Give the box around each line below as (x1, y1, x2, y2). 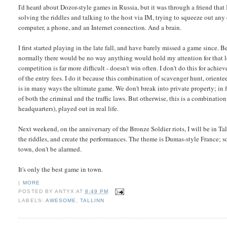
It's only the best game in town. (18, 165, 103, 174)
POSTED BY (18, 188, 55, 195)
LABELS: (18, 197, 46, 203)
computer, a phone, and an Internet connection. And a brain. (18, 23, 182, 32)
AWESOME (45, 197, 76, 203)
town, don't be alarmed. (18, 144, 82, 154)
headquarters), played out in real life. (18, 104, 119, 113)
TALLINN (80, 197, 104, 203)
